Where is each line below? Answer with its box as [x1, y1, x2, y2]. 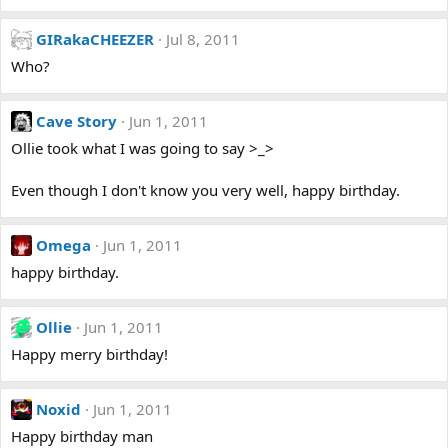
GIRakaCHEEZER [36, 29, 154, 49]
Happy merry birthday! [11, 344, 168, 364]
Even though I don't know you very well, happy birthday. [11, 180, 400, 200]
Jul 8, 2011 [166, 29, 240, 49]
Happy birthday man [11, 426, 153, 446]
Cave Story [36, 111, 117, 131]
